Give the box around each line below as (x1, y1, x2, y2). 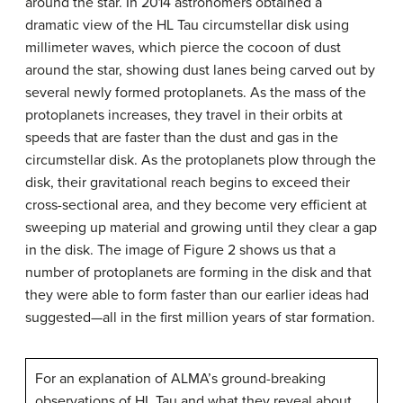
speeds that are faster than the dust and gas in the (25, 128, 338, 147)
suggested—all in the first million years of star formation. (25, 308, 375, 327)
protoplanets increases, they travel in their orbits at (25, 105, 343, 124)
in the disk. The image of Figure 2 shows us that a (25, 240, 336, 259)
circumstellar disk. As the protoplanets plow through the (25, 150, 376, 169)
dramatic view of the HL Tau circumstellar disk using (25, 15, 349, 34)
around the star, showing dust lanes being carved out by (25, 60, 375, 79)
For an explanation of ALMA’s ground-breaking (35, 369, 326, 388)
